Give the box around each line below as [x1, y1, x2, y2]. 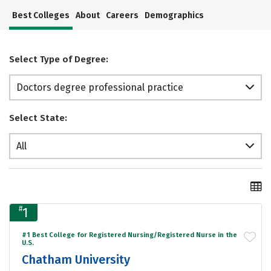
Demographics [145, 10, 204, 21]
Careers [106, 10, 139, 21]
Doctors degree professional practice [16, 82, 183, 94]
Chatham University [22, 252, 130, 267]
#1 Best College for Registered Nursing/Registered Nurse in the [22, 230, 237, 239]
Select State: [9, 113, 67, 124]
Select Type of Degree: [9, 54, 108, 65]
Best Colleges [12, 10, 70, 21]
